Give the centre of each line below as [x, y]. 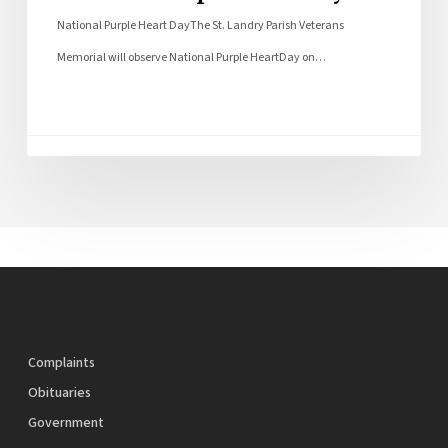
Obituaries [59, 393]
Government [66, 423]
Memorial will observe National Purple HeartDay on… [191, 57]
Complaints [61, 363]
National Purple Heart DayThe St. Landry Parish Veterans [200, 25]
